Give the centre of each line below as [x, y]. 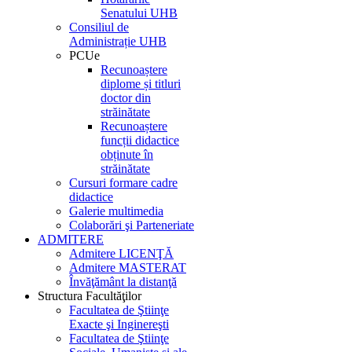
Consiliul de [99, 27]
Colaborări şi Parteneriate [132, 225]
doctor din [126, 98]
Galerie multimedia [116, 211]
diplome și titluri [141, 84]
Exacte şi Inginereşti [119, 324]
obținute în [127, 154]
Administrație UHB [118, 41]
